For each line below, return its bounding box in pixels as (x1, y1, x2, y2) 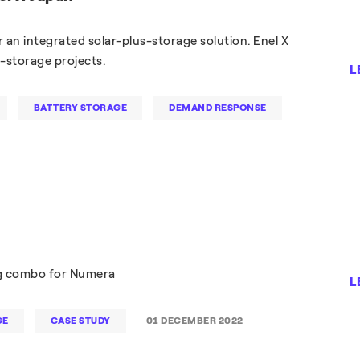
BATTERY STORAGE (33, 102, 128, 113)
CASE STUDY (50, 314, 111, 326)
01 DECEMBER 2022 (145, 314, 243, 326)
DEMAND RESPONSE (169, 102, 267, 113)
